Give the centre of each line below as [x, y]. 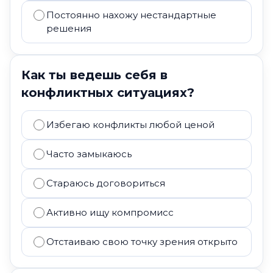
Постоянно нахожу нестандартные [131, 15]
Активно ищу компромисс [110, 212]
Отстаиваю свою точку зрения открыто [142, 242]
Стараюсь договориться [106, 183]
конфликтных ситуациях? [108, 93]
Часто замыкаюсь [89, 154]
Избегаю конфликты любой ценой [130, 125]
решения [69, 28]
